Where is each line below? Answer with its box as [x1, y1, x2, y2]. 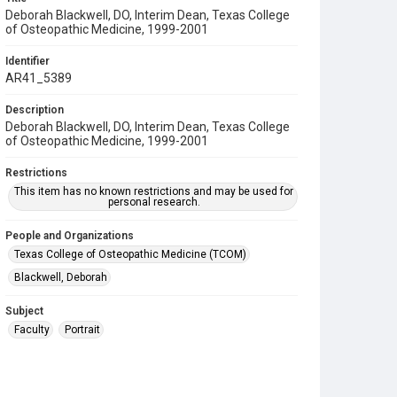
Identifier [5, 55, 50, 67]
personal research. [107, 196, 200, 208]
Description [5, 104, 64, 116]
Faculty [14, 323, 50, 336]
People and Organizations [5, 230, 134, 242]
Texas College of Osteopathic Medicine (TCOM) [14, 248, 246, 261]
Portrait [65, 323, 100, 336]
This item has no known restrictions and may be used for [14, 185, 294, 198]
